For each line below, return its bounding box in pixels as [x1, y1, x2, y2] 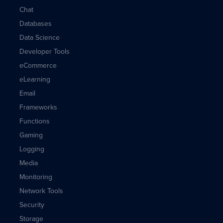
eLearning [19, 75, 50, 84]
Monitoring [19, 173, 52, 181]
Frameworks [19, 103, 57, 111]
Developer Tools [19, 47, 70, 56]
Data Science [19, 33, 60, 42]
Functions [19, 117, 50, 125]
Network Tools [19, 187, 63, 195]
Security [19, 201, 44, 209]
